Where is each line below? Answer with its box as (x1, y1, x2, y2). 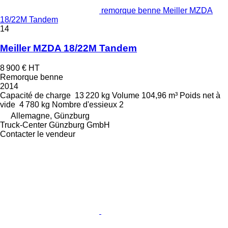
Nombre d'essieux (52, 100, 117, 109)
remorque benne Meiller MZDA (101, 6, 213, 15)
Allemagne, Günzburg (11, 111, 90, 121)
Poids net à (180, 91, 220, 100)
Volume (112, 91, 139, 100)
